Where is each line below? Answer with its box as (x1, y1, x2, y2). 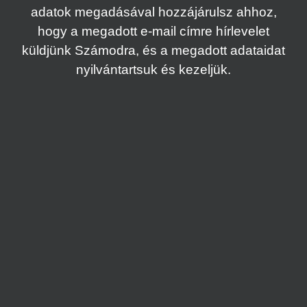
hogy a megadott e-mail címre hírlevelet (38, 24, 269, 39)
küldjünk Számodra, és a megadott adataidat (22, 43, 285, 58)
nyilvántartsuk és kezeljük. (76, 62, 231, 77)
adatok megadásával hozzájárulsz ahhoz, (30, 5, 277, 20)
